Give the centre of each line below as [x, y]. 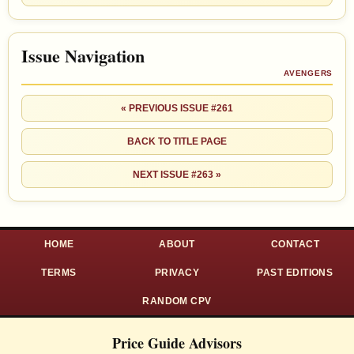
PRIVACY [177, 272]
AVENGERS [308, 73]
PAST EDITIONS [295, 272]
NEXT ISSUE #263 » [177, 174]
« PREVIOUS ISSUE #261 [177, 108]
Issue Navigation [83, 55]
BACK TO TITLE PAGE [177, 141]
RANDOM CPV [177, 301]
